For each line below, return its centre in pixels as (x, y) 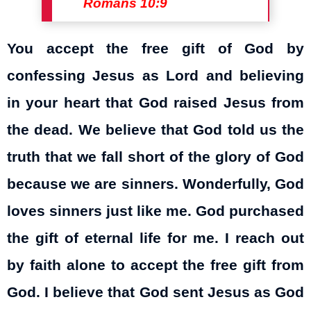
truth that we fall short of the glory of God (155, 157)
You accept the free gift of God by (155, 48)
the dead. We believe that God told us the (155, 129)
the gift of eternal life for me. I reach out (155, 238)
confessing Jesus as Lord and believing (155, 75)
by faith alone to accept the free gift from (155, 265)
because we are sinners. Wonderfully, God (155, 184)
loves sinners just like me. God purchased (155, 211)
